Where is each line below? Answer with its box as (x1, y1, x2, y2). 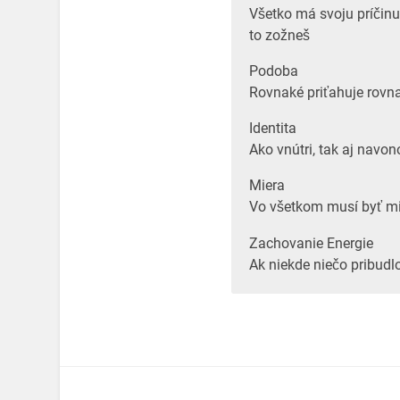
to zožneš (248, 26, 310, 44)
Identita (248, 120, 296, 137)
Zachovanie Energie (248, 234, 373, 252)
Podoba (248, 62, 298, 79)
